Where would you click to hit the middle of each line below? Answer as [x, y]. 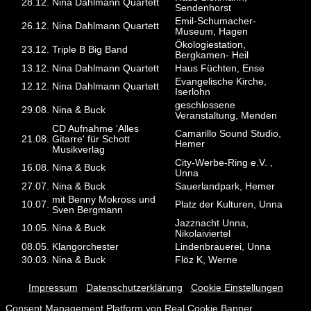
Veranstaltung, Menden [226, 116]
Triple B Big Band [90, 50]
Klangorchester [86, 247]
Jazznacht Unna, [212, 224]
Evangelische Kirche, [221, 82]
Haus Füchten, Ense [220, 69]
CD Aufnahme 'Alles [96, 129]
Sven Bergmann [88, 210]
